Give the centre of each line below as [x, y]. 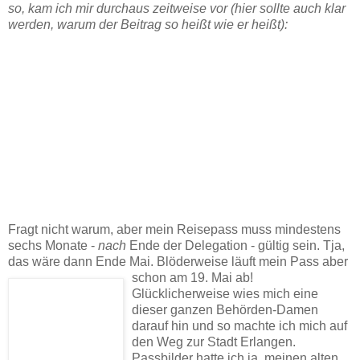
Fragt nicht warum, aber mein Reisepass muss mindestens [174, 229]
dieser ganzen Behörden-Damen [225, 309]
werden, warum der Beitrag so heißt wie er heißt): [148, 24]
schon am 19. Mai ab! [192, 277]
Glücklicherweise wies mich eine [225, 293]
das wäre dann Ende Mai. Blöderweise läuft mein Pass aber [178, 261]
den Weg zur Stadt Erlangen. [214, 342]
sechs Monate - [53, 245]
